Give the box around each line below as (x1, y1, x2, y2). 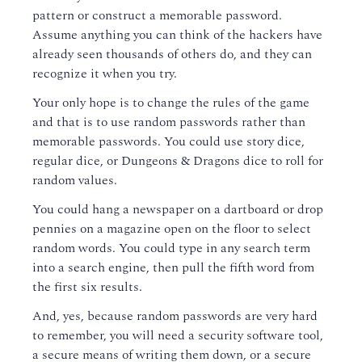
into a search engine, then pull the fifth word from (32, 258, 314, 278)
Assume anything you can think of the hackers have (32, 25, 322, 45)
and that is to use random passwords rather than (32, 112, 305, 133)
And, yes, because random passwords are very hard (32, 306, 318, 326)
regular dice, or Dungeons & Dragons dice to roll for (32, 151, 323, 171)
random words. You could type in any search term (32, 238, 310, 259)
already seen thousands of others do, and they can (32, 44, 312, 65)
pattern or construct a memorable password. (32, 6, 282, 26)
